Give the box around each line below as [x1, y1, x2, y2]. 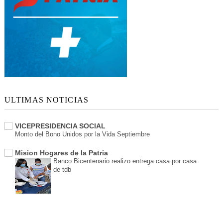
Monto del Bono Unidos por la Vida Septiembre [14, 130, 150, 138]
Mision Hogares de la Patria [14, 149, 108, 157]
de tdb [53, 166, 71, 174]
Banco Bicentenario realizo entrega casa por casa [53, 157, 197, 165]
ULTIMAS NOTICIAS [4, 96, 89, 105]
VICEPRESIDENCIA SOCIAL [14, 122, 106, 130]
